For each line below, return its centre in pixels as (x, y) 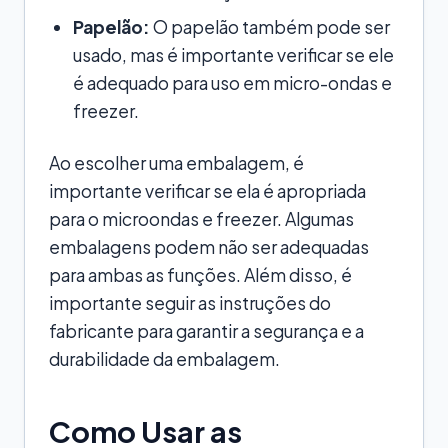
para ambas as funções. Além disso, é (200, 274)
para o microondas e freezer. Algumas (201, 218)
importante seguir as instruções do (190, 302)
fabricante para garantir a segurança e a (206, 330)
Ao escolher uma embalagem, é (176, 162)
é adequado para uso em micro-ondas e (232, 82)
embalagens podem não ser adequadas (209, 246)
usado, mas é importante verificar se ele (233, 54)
